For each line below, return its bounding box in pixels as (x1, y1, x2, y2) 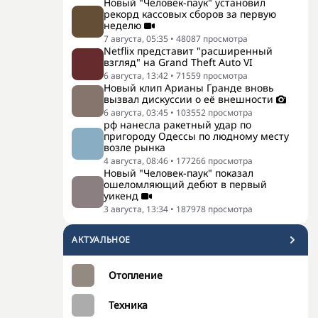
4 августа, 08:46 (104, 155, 168, 167)
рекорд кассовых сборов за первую (104, 7, 276, 21)
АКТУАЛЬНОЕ (72, 234, 131, 246)
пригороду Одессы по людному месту (104, 129, 289, 143)
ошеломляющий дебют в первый (104, 177, 267, 191)
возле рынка (104, 141, 165, 154)
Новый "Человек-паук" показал (104, 166, 253, 180)
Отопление (109, 268, 163, 282)
